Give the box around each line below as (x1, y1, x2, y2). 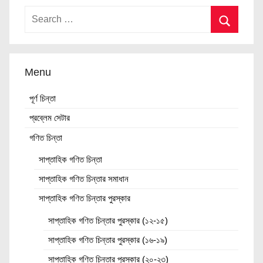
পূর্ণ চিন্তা (29, 93, 56, 103)
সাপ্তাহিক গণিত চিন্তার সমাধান (38, 174, 129, 184)
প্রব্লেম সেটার (29, 113, 70, 123)
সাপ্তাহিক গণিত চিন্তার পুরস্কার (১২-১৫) (48, 215, 168, 225)
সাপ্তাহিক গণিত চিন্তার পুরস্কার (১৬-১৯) (48, 235, 167, 245)
